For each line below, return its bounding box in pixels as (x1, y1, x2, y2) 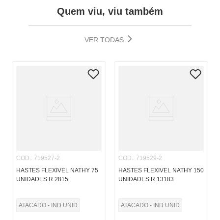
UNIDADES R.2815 (16, 176, 68, 183)
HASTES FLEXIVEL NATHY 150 (118, 167, 204, 174)
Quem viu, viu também (57, 6, 163, 17)
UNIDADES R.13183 (118, 176, 174, 183)
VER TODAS (84, 36, 124, 44)
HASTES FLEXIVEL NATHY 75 (16, 167, 98, 174)
